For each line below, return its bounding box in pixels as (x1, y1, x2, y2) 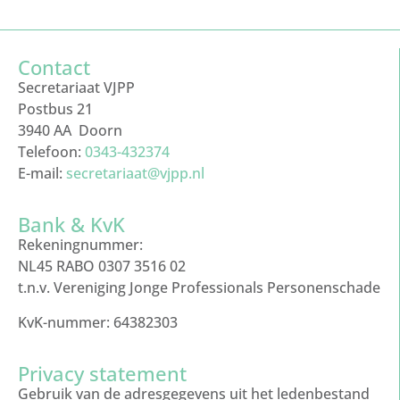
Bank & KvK (18, 211, 125, 238)
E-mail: (18, 162, 66, 183)
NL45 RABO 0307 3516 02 (18, 256, 186, 277)
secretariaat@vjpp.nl (66, 162, 204, 183)
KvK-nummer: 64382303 (18, 312, 178, 332)
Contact (18, 53, 90, 80)
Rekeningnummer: (18, 235, 143, 255)
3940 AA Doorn (18, 120, 122, 140)
